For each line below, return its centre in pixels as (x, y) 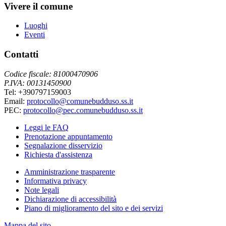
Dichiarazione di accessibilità (70, 199)
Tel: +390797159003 (38, 92)
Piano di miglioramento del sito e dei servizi (94, 208)
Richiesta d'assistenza (58, 154)
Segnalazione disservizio (63, 145)
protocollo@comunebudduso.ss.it (80, 101)
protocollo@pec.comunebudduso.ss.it (83, 110)
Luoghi (36, 26)
